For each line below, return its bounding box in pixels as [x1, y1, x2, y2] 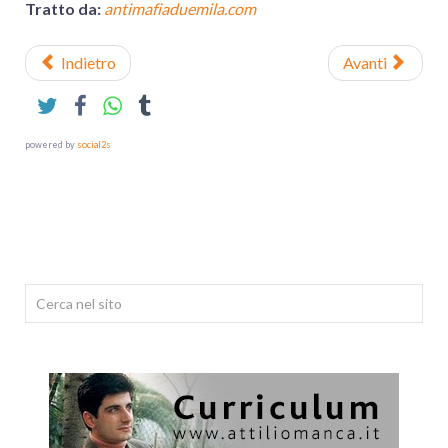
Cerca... [25, 286, 75, 306]
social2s [77, 139, 111, 151]
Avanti [343, 53, 387, 73]
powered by [25, 139, 77, 151]
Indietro [61, 53, 116, 73]
